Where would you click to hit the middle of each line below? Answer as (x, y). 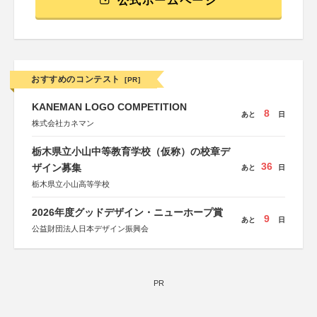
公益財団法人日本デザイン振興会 (90, 229)
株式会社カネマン (63, 123)
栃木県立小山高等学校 (71, 184)
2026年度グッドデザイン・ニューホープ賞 (127, 212)
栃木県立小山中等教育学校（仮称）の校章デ (131, 151)
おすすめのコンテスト (76, 79)
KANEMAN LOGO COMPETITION (109, 107)
